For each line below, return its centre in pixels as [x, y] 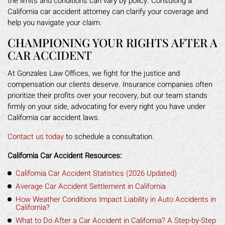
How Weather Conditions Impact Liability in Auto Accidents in [116, 199]
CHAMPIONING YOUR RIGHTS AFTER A [113, 42]
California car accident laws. [54, 117]
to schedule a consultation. [109, 136]
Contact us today [36, 136]
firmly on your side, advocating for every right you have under [106, 106]
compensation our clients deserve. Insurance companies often [110, 84]
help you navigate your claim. [55, 22]
